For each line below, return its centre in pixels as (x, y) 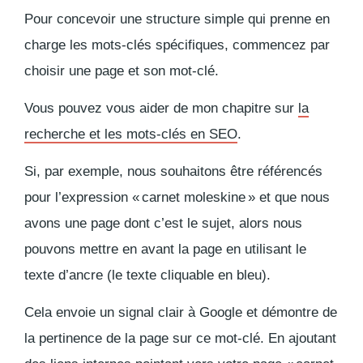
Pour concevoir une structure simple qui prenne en (177, 19)
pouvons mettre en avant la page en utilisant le (165, 249)
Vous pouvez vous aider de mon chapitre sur (161, 108)
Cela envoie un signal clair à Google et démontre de (181, 312)
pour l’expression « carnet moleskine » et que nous (177, 197)
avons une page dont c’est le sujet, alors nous (163, 223)
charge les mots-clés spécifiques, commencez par (177, 45)
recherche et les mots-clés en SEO (131, 134)
